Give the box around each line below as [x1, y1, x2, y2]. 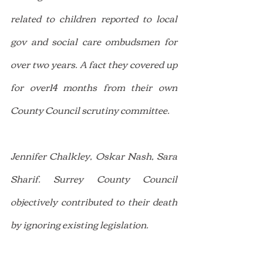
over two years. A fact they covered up [11, 55, 177, 73]
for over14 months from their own [11, 77, 177, 96]
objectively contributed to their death [11, 192, 177, 210]
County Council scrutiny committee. [11, 100, 170, 119]
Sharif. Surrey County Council [11, 169, 177, 187]
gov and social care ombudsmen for [11, 32, 177, 50]
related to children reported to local [11, 9, 177, 27]
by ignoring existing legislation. [11, 215, 149, 233]
